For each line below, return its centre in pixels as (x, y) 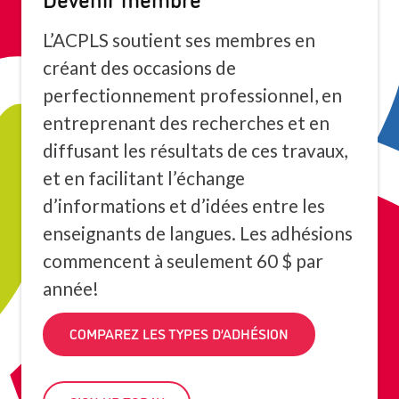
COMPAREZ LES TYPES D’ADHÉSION (179, 334)
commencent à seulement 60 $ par (183, 260)
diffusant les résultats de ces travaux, (195, 150)
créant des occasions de (139, 67)
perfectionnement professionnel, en (192, 94)
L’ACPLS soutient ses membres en (179, 39)
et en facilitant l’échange (144, 177)
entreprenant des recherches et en (186, 122)
